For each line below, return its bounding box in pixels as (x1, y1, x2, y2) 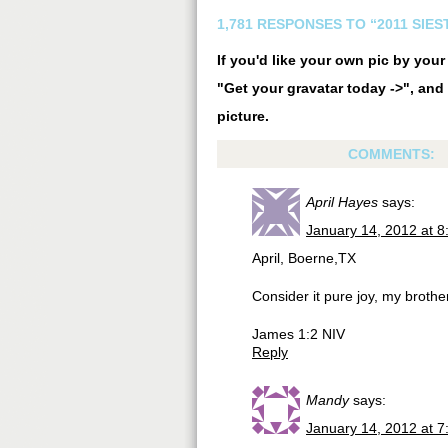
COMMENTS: (348, 146, 439, 162)
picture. (217, 108, 269, 124)
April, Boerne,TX (252, 250, 356, 266)
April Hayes (306, 194, 378, 210)
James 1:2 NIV (252, 326, 345, 342)
